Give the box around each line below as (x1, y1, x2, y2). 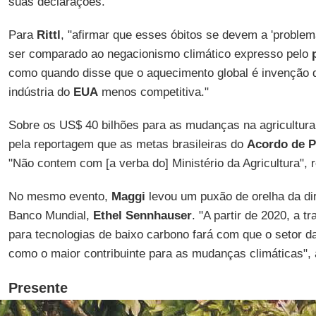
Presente (8, 280, 68, 296)
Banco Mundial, (8, 209, 93, 222)
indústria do (8, 85, 73, 99)
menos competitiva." (97, 85, 209, 99)
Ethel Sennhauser (92, 209, 192, 222)
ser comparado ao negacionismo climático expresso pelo (8, 47, 312, 61)
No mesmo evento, (8, 190, 111, 203)
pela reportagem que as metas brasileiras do (8, 138, 247, 151)
